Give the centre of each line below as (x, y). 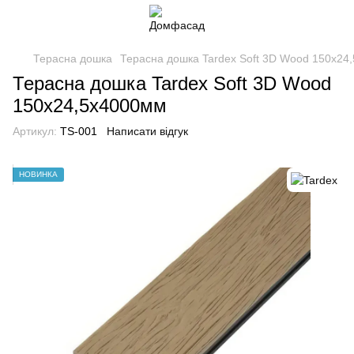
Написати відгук (147, 131)
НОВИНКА (38, 174)
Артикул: (35, 131)
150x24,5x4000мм (90, 105)
